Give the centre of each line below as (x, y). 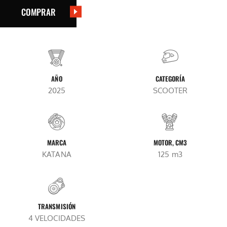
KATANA (57, 154)
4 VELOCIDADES (57, 218)
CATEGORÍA (170, 78)
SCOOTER (170, 90)
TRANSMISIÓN (57, 206)
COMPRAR (39, 12)
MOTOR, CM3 (170, 142)
